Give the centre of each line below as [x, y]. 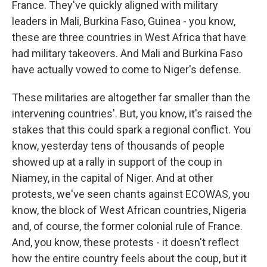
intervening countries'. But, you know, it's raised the [132, 114]
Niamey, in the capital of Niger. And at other [113, 178]
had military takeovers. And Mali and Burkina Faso [127, 53]
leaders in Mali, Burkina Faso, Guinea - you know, [124, 21]
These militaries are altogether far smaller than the [131, 97]
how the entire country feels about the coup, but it [129, 258]
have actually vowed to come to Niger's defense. [127, 69]
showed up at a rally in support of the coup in [117, 162]
